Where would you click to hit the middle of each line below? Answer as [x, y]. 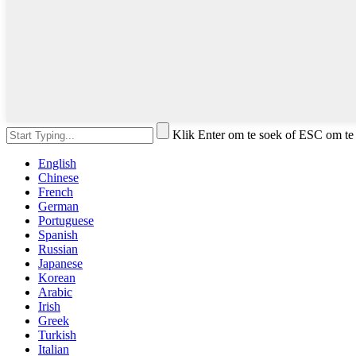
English [57, 164]
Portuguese [66, 221]
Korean [57, 278]
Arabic [55, 292]
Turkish [57, 335]
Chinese [58, 178]
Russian [58, 250]
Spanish [58, 235]
